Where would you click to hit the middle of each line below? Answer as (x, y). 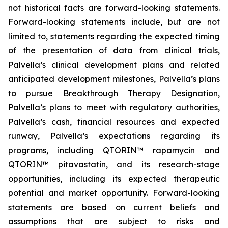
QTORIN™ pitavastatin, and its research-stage (114, 164)
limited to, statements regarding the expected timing (114, 36)
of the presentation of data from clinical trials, (114, 50)
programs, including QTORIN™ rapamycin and (114, 150)
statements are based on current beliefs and (114, 207)
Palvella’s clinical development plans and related (114, 65)
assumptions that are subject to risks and (114, 221)
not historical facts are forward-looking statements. (114, 8)
